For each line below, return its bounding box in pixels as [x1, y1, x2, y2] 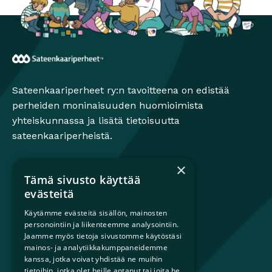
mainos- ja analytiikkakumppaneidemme [24, 242, 168, 253]
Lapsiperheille [12, 211, 78, 223]
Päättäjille [12, 242, 58, 254]
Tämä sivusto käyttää [24, 172, 140, 187]
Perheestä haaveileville [12, 196, 119, 208]
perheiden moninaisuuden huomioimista [12, 99, 203, 111]
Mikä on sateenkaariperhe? [12, 181, 138, 193]
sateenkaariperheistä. [12, 129, 112, 141]
